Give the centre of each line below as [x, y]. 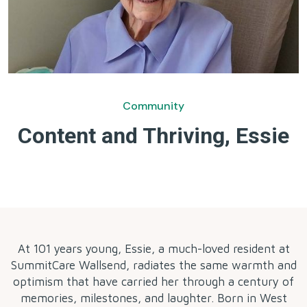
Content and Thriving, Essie [153, 136]
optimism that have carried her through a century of [153, 282]
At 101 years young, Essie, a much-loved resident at [153, 249]
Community [153, 106]
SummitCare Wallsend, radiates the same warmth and [153, 266]
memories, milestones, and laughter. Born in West [153, 298]
